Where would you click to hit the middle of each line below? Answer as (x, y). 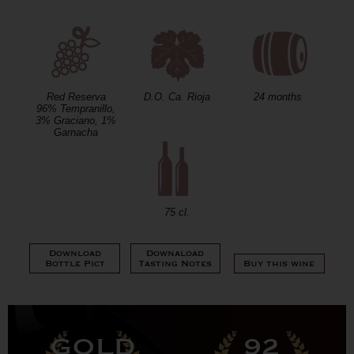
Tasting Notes (175, 264)
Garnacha (76, 132)
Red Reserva (76, 97)
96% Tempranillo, (76, 109)
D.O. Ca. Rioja (177, 97)
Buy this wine (279, 264)
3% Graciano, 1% (76, 121)
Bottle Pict (75, 264)
